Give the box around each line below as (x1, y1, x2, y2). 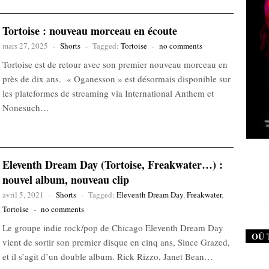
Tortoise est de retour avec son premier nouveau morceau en (2, 58, 228, 70)
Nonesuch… (2, 101, 49, 113)
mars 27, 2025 (2, 40, 48, 51)
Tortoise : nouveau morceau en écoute (2, 23, 177, 38)
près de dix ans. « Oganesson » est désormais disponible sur (2, 73, 231, 85)
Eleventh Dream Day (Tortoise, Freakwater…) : (2, 157, 223, 172)
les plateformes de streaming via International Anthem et (2, 87, 214, 99)
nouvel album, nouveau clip (2, 172, 129, 187)
